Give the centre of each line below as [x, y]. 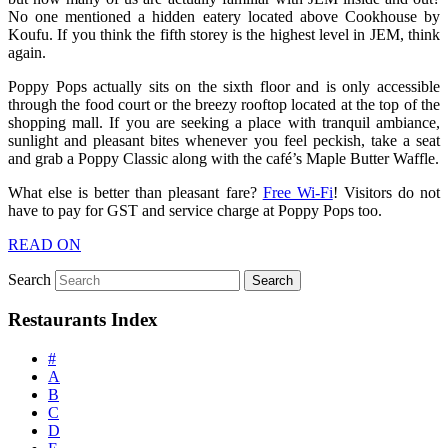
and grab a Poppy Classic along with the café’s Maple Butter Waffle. [223, 158]
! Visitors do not [386, 192]
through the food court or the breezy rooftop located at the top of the [224, 104]
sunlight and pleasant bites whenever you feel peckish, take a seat [224, 140]
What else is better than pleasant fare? [135, 192]
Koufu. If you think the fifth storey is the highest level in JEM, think [224, 34]
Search [29, 279]
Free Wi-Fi [297, 192]
